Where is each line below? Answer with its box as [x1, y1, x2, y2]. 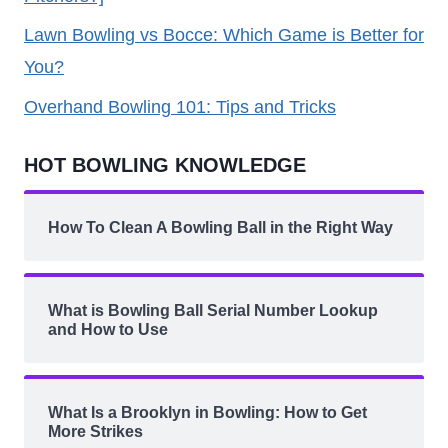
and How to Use [48, 320, 168, 338]
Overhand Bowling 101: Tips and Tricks [24, 96, 336, 117]
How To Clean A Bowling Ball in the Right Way [48, 218, 393, 236]
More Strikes [48, 422, 143, 440]
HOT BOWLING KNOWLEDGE [24, 153, 306, 176]
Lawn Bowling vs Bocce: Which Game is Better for [24, 25, 424, 46]
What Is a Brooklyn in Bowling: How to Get [48, 403, 367, 421]
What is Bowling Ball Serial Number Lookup [48, 301, 378, 319]
